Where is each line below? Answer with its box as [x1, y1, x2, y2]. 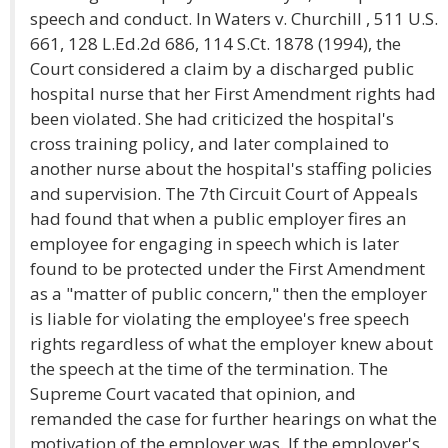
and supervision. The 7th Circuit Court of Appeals [30, 182, 418, 205]
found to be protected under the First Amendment [30, 257, 425, 280]
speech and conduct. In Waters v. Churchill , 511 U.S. [30, 7, 438, 30]
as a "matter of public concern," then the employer [30, 282, 427, 305]
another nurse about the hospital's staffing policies [30, 157, 432, 180]
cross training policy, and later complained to [30, 132, 389, 155]
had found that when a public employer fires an [30, 207, 406, 230]
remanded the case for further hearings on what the [30, 407, 437, 430]
